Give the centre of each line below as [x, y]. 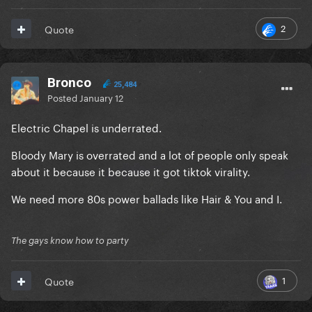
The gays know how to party [70, 240]
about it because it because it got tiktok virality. [132, 170]
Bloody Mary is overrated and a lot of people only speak [150, 154]
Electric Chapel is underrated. [86, 126]
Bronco [69, 82]
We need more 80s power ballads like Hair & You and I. [147, 197]
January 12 [101, 96]
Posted [63, 96]
